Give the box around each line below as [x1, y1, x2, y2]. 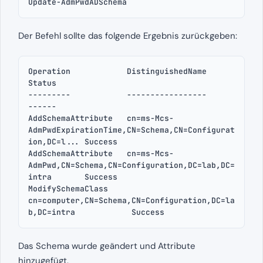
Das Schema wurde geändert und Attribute [18, 240, 195, 252]
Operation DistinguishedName [28, 66, 207, 77]
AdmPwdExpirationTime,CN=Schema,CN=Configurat [28, 125, 235, 136]
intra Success [28, 172, 117, 183]
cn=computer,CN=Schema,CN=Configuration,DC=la [28, 195, 235, 206]
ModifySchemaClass [28, 184, 108, 194]
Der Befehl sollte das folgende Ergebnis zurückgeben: [18, 30, 237, 42]
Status [28, 78, 56, 89]
